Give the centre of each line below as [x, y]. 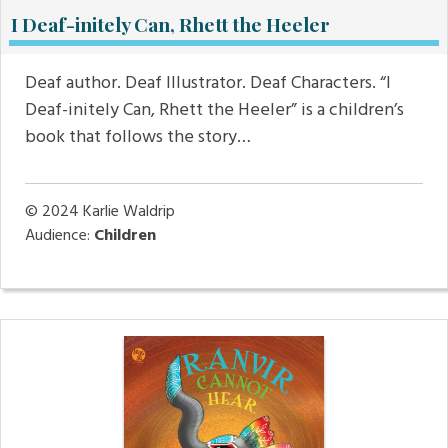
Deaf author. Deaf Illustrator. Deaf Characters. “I [208, 84]
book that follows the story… [138, 138]
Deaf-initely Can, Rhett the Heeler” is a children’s [214, 111]
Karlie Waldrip [129, 212]
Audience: [59, 236]
